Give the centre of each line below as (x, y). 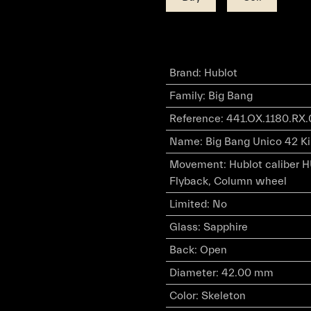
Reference (195, 119)
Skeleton (223, 296)
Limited (188, 204)
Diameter (192, 273)
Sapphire (225, 227)
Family (186, 96)
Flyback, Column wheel (228, 181)
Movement (196, 165)
